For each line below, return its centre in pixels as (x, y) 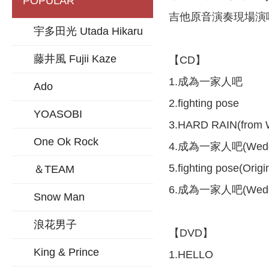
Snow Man (59, 197)
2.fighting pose (204, 103)
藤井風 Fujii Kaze (75, 59)
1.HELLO (191, 254)
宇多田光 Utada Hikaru (88, 31)
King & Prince (66, 252)
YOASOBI (58, 114)
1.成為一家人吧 (205, 81)
